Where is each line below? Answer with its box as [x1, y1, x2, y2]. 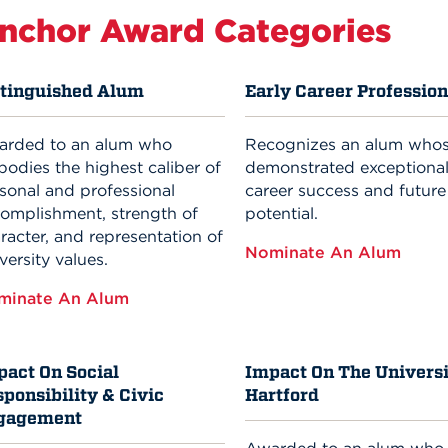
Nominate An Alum [244, 242, 406, 263]
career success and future [244, 180, 446, 201]
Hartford [244, 384, 319, 407]
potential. [244, 203, 318, 224]
